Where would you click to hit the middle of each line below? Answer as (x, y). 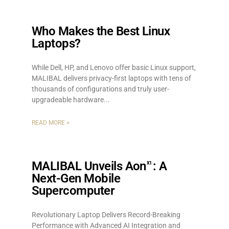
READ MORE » (51, 123)
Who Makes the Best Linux (101, 31)
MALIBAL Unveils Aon (89, 166)
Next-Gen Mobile (76, 178)
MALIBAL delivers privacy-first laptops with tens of (111, 78)
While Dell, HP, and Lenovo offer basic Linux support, (114, 67)
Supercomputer (73, 191)
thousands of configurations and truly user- (100, 89)
